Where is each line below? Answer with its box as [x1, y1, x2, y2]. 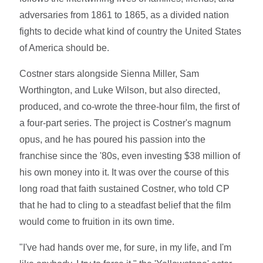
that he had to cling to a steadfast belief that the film [19, 200, 231, 210]
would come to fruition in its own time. [19, 216, 175, 227]
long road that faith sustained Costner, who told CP [19, 183, 230, 194]
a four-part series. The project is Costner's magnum [19, 117, 231, 128]
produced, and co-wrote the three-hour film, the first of [19, 101, 240, 112]
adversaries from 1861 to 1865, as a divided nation [19, 9, 230, 20]
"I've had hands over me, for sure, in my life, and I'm [19, 242, 232, 252]
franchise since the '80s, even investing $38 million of [19, 150, 241, 161]
